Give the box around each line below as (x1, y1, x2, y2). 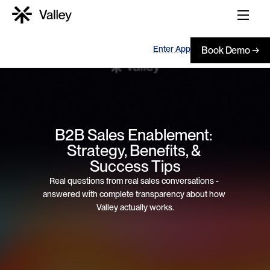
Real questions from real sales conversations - (49, 175, 219, 186)
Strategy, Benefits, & (66, 140, 201, 160)
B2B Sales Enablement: (55, 125, 212, 144)
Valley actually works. (96, 202, 174, 212)
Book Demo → (201, 44, 259, 56)
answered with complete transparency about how (43, 189, 225, 199)
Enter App (153, 43, 190, 54)
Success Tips (89, 156, 181, 175)
